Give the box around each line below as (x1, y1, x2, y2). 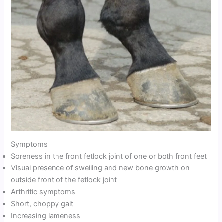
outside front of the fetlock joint (11, 175, 117, 184)
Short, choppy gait (11, 199, 74, 208)
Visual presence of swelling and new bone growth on (11, 163, 190, 172)
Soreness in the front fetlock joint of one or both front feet (11, 151, 207, 161)
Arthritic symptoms (11, 187, 76, 196)
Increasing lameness (11, 211, 81, 220)
